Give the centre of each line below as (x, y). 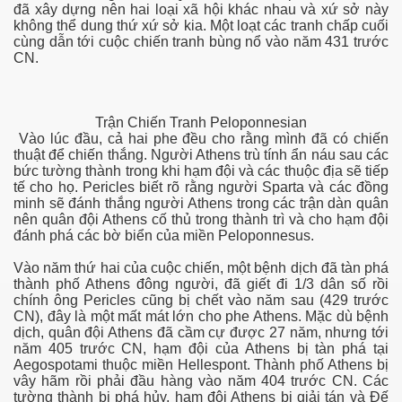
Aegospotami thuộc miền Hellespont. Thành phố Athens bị (201, 365)
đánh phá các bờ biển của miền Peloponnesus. (164, 236)
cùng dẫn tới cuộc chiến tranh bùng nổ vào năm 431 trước (201, 42)
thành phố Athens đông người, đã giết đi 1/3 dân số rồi (201, 284)
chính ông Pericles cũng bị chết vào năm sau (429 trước (201, 301)
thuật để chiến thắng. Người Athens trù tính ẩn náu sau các (201, 155)
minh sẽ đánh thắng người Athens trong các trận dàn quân (201, 204)
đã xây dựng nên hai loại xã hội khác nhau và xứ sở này (201, 10)
